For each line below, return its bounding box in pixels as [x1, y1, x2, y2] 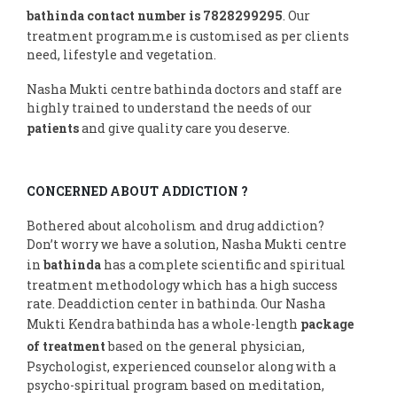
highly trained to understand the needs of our [27, 98, 312, 116]
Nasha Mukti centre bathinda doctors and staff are [27, 80, 342, 97]
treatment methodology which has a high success [27, 276, 338, 293]
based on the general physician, [105, 337, 305, 354]
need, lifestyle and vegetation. [27, 45, 216, 63]
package [300, 315, 354, 332]
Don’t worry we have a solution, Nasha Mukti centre [27, 235, 346, 253]
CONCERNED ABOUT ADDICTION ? [27, 182, 248, 199]
